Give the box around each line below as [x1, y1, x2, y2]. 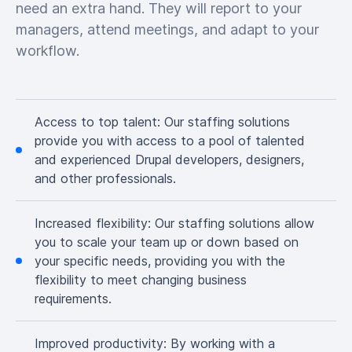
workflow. [16, 42, 79, 59]
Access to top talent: [35, 113, 164, 130]
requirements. [35, 290, 112, 306]
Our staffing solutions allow [155, 214, 314, 231]
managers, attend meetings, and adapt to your [16, 20, 319, 38]
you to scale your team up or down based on [35, 233, 299, 250]
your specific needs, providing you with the [35, 252, 285, 269]
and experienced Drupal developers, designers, [35, 151, 304, 167]
